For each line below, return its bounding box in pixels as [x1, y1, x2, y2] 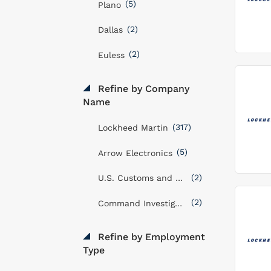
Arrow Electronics [98, 148, 172, 158]
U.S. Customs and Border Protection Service [175, 173, 183, 183]
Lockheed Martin [98, 123, 168, 132]
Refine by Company [95, 82, 189, 94]
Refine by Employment [95, 230, 205, 243]
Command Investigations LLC [175, 198, 182, 208]
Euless [98, 50, 125, 60]
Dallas [98, 25, 123, 34]
